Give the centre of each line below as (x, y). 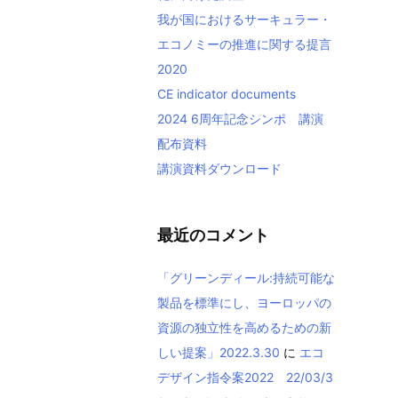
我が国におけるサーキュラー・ (244, 19)
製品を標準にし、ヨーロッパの (244, 302)
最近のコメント (213, 235)
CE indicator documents (227, 94)
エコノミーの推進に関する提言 (244, 44)
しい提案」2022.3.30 (219, 352)
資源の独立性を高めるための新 (244, 327)
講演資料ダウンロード (219, 168)
